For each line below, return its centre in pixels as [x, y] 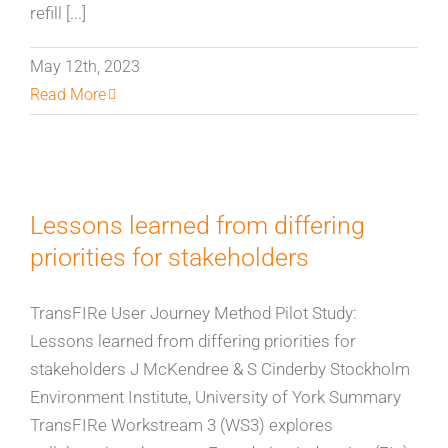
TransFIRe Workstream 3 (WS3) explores [181, 425]
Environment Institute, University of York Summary [215, 397]
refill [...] [58, 13]
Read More [68, 94]
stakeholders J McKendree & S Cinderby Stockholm [220, 369]
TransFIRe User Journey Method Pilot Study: [193, 313]
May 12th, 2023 [85, 66]
